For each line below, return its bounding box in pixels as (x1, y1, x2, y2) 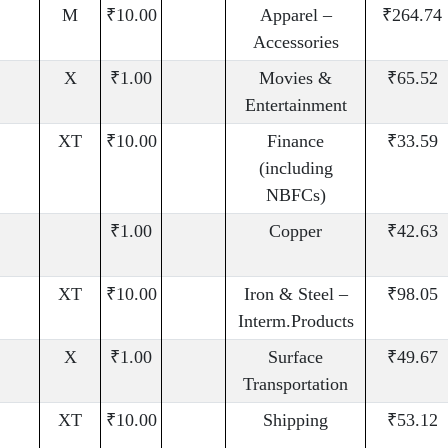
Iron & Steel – (243, 284, 348, 305)
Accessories (252, 32, 339, 53)
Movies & (259, 68, 332, 89)
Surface (268, 347, 323, 368)
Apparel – (259, 5, 332, 26)
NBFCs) (265, 185, 326, 206)
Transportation (243, 374, 348, 395)
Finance (267, 131, 324, 152)
